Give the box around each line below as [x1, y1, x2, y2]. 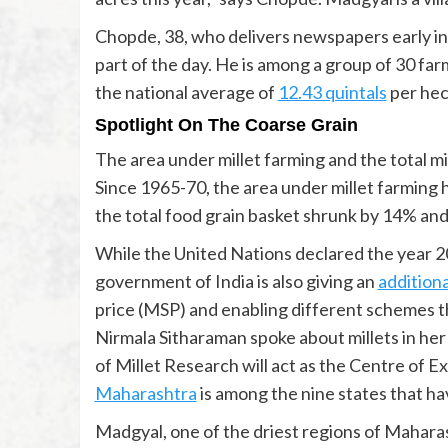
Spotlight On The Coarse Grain [94, 115, 358, 136]
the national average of [94, 81, 278, 104]
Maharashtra [94, 382, 197, 405]
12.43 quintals [277, 81, 387, 104]
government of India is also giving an [94, 270, 378, 293]
